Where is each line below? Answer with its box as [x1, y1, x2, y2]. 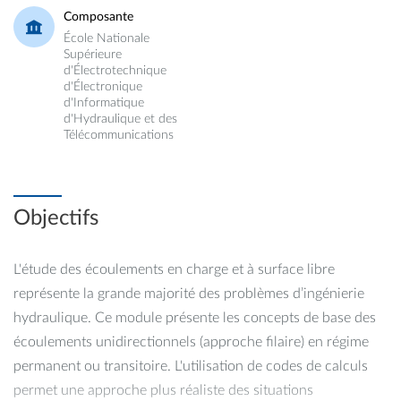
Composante [64, 11, 133, 23]
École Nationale [64, 32, 149, 45]
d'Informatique [64, 97, 144, 109]
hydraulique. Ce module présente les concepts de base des [13, 310, 376, 325]
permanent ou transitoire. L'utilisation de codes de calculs [13, 358, 368, 373]
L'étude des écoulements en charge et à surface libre [13, 261, 335, 277]
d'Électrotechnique [64, 64, 166, 77]
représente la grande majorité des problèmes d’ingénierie [13, 286, 364, 301]
